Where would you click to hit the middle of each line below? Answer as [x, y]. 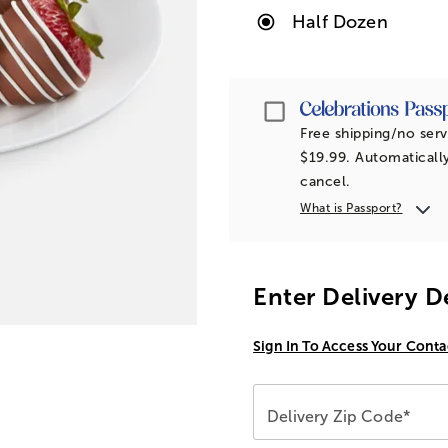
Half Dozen [340, 21]
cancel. [325, 181]
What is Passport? [351, 207]
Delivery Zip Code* [338, 416]
